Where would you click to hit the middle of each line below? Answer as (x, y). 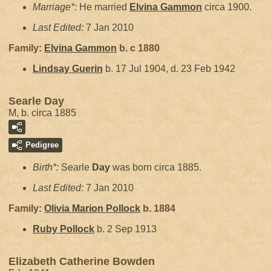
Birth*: (47, 167)
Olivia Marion (75, 208)
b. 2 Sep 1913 (126, 229)
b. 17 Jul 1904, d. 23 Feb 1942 (169, 69)
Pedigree (42, 145)
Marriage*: (56, 7)
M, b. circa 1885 (42, 113)
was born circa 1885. (156, 167)
